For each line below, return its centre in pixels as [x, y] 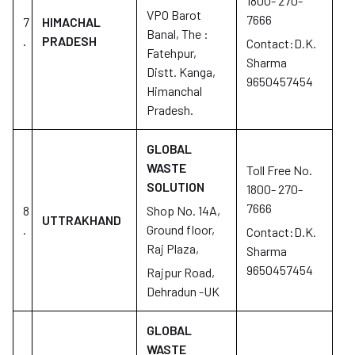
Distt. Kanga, [181, 72]
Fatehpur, [172, 53]
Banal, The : [177, 34]
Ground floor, [181, 229]
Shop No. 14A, [183, 210]
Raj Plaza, [173, 248]
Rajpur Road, [181, 272]
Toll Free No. [279, 170]
